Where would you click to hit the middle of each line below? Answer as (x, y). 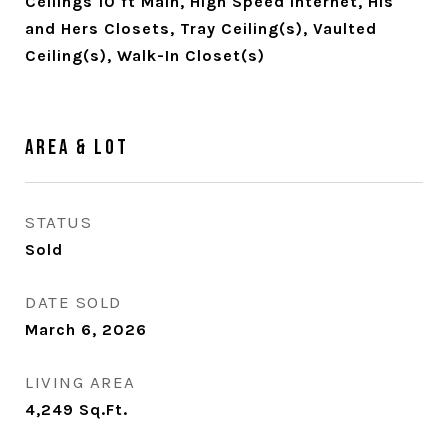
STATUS (58, 222)
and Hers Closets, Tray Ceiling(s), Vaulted (201, 28)
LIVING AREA (80, 382)
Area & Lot (77, 147)
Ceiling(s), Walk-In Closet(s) (145, 55)
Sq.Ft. (103, 409)
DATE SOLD (73, 302)
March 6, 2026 (86, 329)
